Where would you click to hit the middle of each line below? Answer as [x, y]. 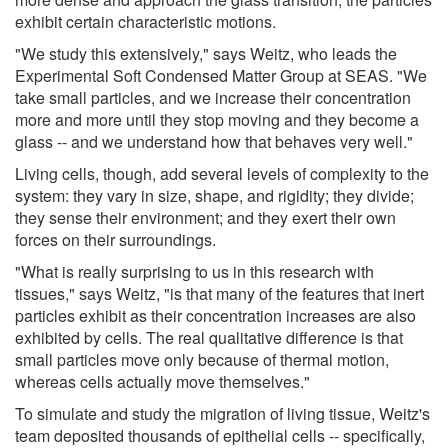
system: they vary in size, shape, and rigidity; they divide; [214, 195]
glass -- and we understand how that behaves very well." [214, 141]
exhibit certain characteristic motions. [145, 21]
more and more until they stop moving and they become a [217, 119]
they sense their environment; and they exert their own [205, 217]
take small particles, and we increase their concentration [213, 97]
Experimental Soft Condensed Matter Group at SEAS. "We [221, 75]
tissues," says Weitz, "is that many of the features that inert [219, 293]
